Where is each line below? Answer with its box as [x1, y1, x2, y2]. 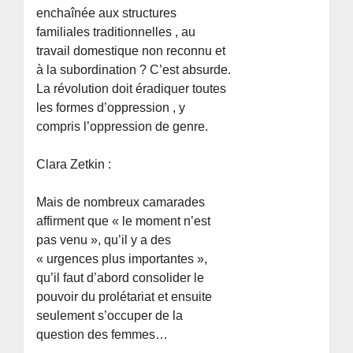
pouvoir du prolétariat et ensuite [36, 289, 213, 303]
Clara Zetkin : [36, 157, 112, 171]
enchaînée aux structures [36, 6, 177, 20]
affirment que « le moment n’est [36, 214, 211, 228]
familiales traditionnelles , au [36, 24, 196, 39]
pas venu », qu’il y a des [36, 232, 172, 247]
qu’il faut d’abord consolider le [36, 270, 205, 284]
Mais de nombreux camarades [36, 195, 206, 209]
